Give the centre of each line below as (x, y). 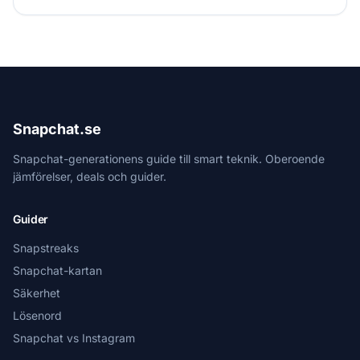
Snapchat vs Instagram (74, 338)
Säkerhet (37, 293)
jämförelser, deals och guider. (90, 176)
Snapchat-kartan (57, 270)
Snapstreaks (46, 248)
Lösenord (37, 315)
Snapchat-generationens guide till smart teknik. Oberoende (169, 159)
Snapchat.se (57, 129)
